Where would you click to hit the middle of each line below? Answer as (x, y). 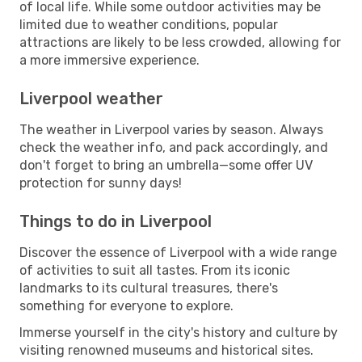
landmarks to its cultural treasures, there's (149, 288)
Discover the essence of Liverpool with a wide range (178, 252)
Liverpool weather (91, 98)
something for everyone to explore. (126, 305)
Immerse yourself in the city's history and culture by (179, 332)
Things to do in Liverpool (116, 221)
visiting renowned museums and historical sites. (166, 350)
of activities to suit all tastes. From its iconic (155, 270)
